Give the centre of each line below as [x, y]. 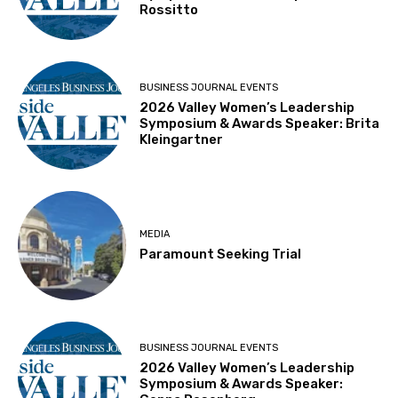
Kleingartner [182, 140]
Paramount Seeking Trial [221, 254]
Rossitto [169, 10]
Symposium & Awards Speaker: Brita [260, 124]
